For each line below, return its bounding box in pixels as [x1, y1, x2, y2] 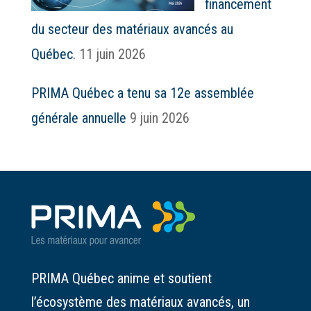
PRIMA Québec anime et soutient [31, 270, 212, 287]
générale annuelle [31, 110, 126, 126]
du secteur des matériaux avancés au [31, 21, 233, 37]
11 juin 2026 [78, 46, 146, 62]
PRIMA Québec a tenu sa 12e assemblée [31, 85, 254, 101]
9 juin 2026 [129, 110, 190, 126]
